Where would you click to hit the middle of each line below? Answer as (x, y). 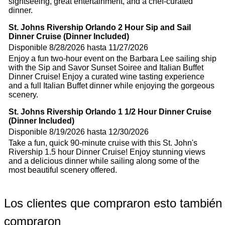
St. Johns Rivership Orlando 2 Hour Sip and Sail (100, 28)
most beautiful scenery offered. (63, 170)
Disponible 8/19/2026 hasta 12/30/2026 (79, 132)
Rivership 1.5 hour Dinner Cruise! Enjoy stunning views (107, 152)
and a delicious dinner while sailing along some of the (104, 161)
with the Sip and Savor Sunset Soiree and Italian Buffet (106, 68)
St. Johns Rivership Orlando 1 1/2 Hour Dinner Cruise (110, 112)
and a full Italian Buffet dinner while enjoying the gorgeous (111, 86)
